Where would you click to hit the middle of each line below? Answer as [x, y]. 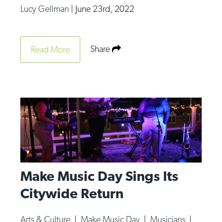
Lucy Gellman [46, 8]
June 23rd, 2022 [105, 8]
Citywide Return [72, 193]
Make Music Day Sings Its [100, 176]
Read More [51, 49]
